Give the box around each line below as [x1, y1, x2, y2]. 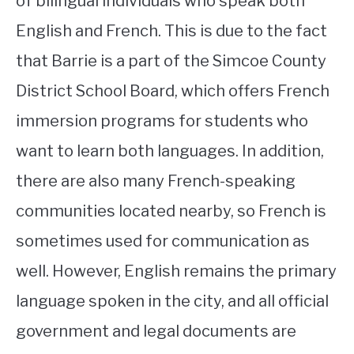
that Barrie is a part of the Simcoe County [16, 51, 326, 71]
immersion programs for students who [16, 111, 308, 131]
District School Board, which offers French [16, 81, 330, 101]
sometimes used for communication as [16, 232, 310, 251]
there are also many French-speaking [16, 171, 296, 191]
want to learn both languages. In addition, [16, 141, 324, 161]
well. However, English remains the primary [16, 262, 337, 281]
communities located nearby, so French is [16, 201, 326, 221]
